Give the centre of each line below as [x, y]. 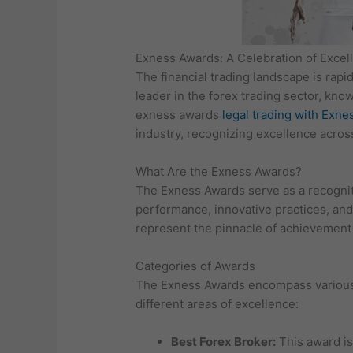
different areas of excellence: [217, 304]
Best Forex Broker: [224, 342]
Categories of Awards [196, 266]
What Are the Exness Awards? [219, 172]
